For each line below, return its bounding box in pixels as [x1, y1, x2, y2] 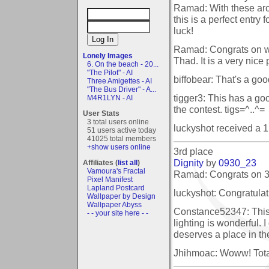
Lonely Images [83, 51, 133, 60]
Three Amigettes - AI [87, 76, 152, 85]
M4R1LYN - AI [87, 93, 133, 102]
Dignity [174, 157, 204, 168]
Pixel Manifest [87, 175, 133, 184]
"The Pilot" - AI [87, 68, 133, 77]
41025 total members [87, 134, 156, 143]
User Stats [83, 109, 119, 118]
